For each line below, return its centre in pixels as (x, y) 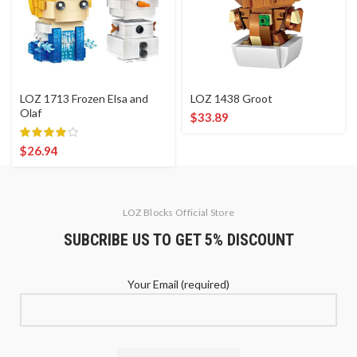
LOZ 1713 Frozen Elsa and (84, 98)
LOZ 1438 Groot (231, 98)
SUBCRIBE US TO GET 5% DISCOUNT (178, 239)
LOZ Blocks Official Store (178, 212)
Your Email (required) (178, 284)
